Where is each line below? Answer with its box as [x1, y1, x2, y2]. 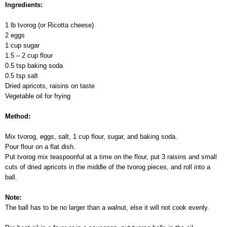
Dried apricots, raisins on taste [5, 82, 95, 90]
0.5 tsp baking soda [5, 62, 63, 70]
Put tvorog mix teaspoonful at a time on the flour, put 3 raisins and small [5, 153, 217, 161]
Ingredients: [5, 1, 43, 9]
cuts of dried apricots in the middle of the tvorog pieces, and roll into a [5, 163, 210, 171]
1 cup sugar [5, 42, 40, 50]
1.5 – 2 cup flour [5, 52, 53, 60]
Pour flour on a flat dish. [5, 143, 75, 151]
